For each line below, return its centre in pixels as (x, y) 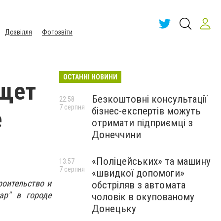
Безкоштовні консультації (149, 99)
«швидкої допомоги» (138, 173)
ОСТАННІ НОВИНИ (90, 77)
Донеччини (116, 135)
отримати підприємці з (142, 123)
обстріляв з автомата (139, 185)
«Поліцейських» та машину (151, 161)
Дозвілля (18, 32)
